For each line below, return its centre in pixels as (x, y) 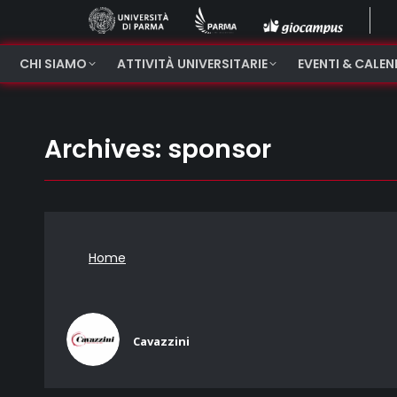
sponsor (219, 149)
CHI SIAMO (53, 64)
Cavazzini (161, 341)
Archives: (106, 149)
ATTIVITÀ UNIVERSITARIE (192, 64)
